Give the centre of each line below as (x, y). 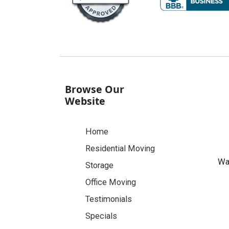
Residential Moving (120, 149)
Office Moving (111, 182)
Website (85, 101)
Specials (101, 216)
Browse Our (95, 89)
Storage (99, 166)
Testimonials (109, 199)
